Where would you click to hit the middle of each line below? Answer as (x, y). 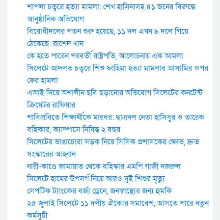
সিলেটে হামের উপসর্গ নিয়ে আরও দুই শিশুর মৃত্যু (96, 179)
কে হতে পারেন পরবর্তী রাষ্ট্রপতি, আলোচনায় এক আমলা (105, 56)
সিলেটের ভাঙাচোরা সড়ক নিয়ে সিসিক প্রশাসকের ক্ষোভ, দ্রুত (113, 142)
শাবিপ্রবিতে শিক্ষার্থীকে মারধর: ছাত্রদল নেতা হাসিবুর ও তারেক (116, 117)
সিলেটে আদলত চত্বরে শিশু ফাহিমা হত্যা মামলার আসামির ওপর (118, 68)
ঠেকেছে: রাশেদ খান (55, 44)
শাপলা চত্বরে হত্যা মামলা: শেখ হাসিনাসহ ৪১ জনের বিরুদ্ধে (111, 7)
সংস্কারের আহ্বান (51, 154)
